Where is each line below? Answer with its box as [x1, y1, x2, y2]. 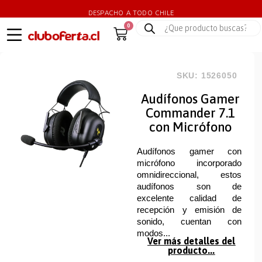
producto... [168, 244, 215, 256]
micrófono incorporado [137, 158, 242, 168]
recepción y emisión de [137, 205, 242, 215]
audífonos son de [137, 181, 242, 192]
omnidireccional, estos [137, 170, 242, 180]
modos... [137, 228, 171, 239]
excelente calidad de [137, 193, 242, 204]
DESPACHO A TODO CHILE [88, 9, 174, 18]
